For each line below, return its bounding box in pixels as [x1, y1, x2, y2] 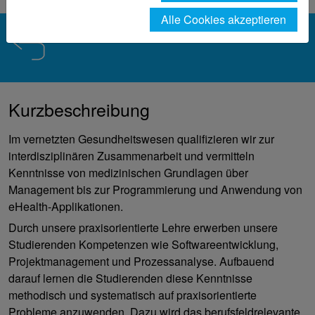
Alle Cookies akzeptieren [161, 11, 286, 27]
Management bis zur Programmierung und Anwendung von [8, 181, 302, 198]
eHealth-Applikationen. [8, 198, 123, 214]
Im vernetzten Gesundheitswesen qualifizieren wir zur [8, 130, 274, 147]
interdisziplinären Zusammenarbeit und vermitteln [8, 147, 255, 164]
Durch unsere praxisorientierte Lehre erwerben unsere [8, 219, 278, 236]
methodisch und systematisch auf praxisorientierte [8, 286, 257, 303]
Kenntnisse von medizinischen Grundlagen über [8, 164, 248, 181]
